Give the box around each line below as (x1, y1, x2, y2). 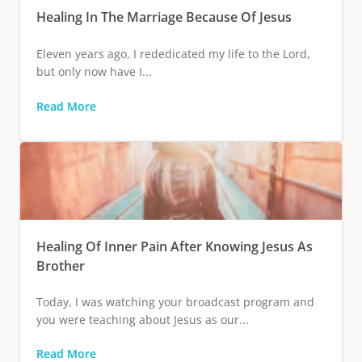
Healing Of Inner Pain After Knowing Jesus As (36, 237, 313, 255)
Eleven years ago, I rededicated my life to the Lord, (36, 45, 310, 61)
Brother (36, 256, 85, 275)
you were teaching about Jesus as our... (36, 311, 249, 327)
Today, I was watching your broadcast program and (36, 293, 314, 309)
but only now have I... (36, 63, 152, 79)
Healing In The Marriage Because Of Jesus (36, 7, 292, 26)
